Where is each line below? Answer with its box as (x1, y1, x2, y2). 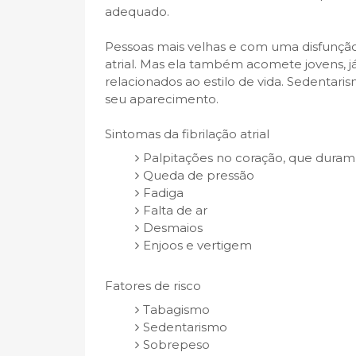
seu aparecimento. (105, 91, 219, 106)
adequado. (105, 4, 169, 19)
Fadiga (142, 184, 184, 200)
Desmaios (142, 219, 203, 235)
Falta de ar (142, 202, 207, 218)
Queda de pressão (142, 167, 254, 183)
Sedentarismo (142, 319, 227, 335)
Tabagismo (142, 301, 210, 317)
